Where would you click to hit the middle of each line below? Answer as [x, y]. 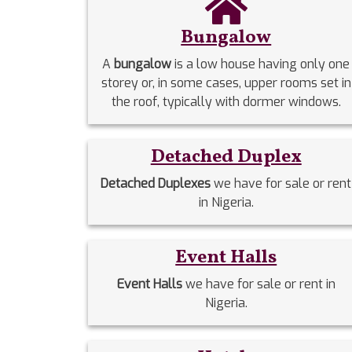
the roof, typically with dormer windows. [226, 101]
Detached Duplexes [158, 183]
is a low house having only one [261, 64]
